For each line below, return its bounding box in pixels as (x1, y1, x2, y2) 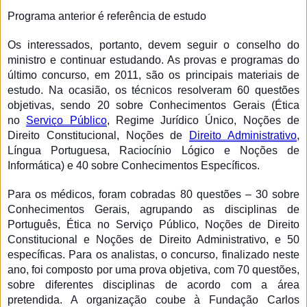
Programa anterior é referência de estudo (8, 10, 206, 22)
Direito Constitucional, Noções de (8, 129, 190, 141)
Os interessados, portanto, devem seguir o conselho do (8, 38, 299, 51)
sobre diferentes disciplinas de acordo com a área (8, 278, 299, 291)
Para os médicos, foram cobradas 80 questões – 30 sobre (8, 188, 299, 200)
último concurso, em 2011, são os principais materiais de (8, 69, 299, 81)
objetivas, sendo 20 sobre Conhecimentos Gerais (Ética (8, 99, 299, 111)
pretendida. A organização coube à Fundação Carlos (8, 293, 299, 306)
